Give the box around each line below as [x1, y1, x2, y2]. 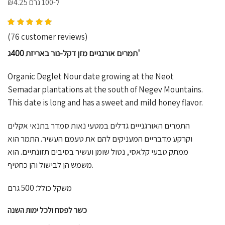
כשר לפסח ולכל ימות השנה [8, 204, 87, 215]
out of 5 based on [92, 16, 157, 28]
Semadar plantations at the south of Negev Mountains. [8, 83, 203, 95]
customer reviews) [20, 31, 87, 42]
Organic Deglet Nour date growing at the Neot [8, 70, 174, 82]
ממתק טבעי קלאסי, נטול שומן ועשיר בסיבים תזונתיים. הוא [8, 146, 188, 157]
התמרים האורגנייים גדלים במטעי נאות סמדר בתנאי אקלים [8, 120, 190, 131]
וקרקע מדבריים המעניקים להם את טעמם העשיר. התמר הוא [8, 133, 192, 144]
